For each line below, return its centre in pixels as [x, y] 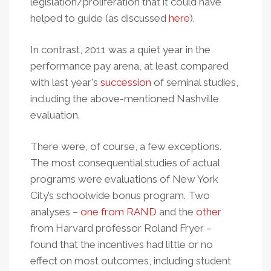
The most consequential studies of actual [125, 163]
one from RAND [119, 212]
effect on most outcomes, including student [131, 261]
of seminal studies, [195, 82]
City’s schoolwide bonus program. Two [120, 195]
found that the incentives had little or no [122, 244]
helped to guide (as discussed [100, 18]
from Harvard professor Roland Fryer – [121, 228]
